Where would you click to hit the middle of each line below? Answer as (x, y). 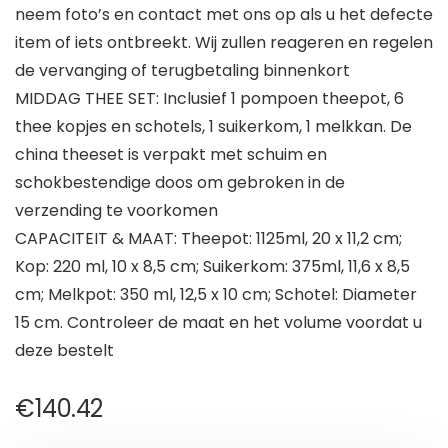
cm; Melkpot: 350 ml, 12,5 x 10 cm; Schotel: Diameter (216, 295)
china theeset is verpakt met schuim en (171, 155)
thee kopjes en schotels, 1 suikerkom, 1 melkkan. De (213, 127)
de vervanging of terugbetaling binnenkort (182, 71)
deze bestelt (64, 351)
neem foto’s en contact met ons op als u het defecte (224, 15)
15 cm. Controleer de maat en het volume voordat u (218, 323)
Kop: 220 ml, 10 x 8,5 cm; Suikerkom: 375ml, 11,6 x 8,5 (212, 267)
